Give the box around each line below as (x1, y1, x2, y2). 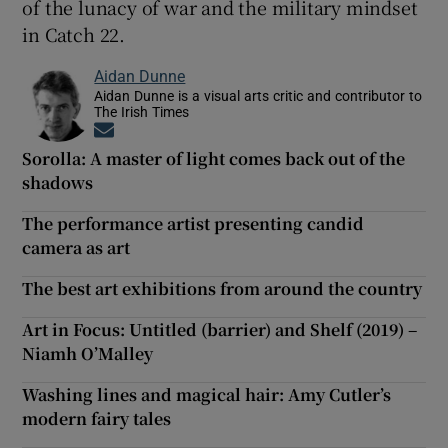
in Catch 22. (22, 21, 126, 48)
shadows (22, 171, 94, 195)
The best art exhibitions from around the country (22, 277, 423, 301)
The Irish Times (94, 105, 190, 120)
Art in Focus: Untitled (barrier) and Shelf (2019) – (22, 318, 418, 342)
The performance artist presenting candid (22, 212, 365, 236)
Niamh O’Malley (22, 342, 154, 366)
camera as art (22, 236, 131, 260)
